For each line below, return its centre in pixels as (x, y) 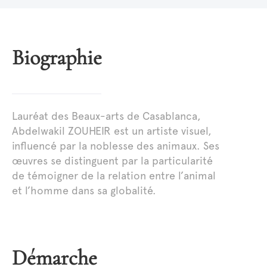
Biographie (63, 58)
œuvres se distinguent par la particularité (113, 161)
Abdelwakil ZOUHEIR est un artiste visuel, (112, 131)
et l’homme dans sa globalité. (84, 191)
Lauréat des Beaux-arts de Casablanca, (107, 116)
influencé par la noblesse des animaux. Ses (116, 146)
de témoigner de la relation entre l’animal (114, 176)
